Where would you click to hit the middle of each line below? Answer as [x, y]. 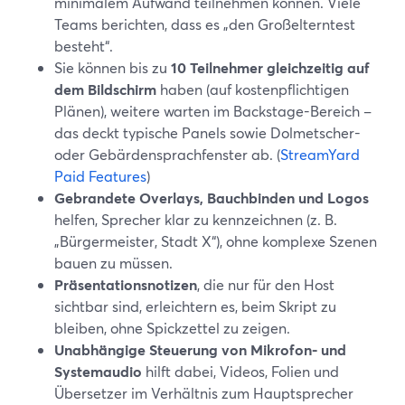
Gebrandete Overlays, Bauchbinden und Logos [212, 198]
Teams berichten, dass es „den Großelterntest [205, 24]
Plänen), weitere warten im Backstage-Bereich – [213, 111]
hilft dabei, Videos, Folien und [240, 371]
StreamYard [320, 154]
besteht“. [84, 46]
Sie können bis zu [113, 67]
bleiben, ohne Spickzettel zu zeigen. [172, 328]
